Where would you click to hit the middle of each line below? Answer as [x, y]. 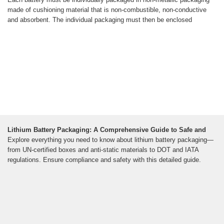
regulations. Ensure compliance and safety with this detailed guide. [104, 160]
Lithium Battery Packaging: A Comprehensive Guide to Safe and [107, 130]
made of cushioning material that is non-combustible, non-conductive [107, 10]
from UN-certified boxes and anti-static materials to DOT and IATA [103, 150]
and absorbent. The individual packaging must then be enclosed [100, 20]
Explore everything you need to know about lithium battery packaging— [110, 140]
